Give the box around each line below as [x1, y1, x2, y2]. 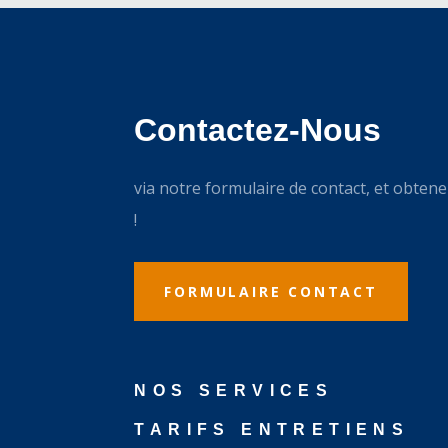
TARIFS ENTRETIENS [134, 421, 410, 439]
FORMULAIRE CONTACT [164, 282, 378, 302]
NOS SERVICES [134, 382, 334, 400]
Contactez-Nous [134, 112, 382, 149]
